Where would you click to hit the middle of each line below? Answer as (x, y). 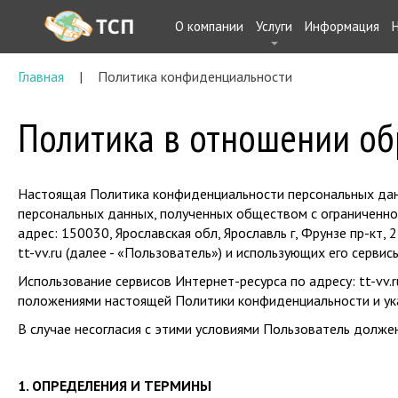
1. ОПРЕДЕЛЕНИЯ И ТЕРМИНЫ (115, 386)
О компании (209, 26)
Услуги (274, 26)
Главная (41, 76)
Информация (342, 26)
